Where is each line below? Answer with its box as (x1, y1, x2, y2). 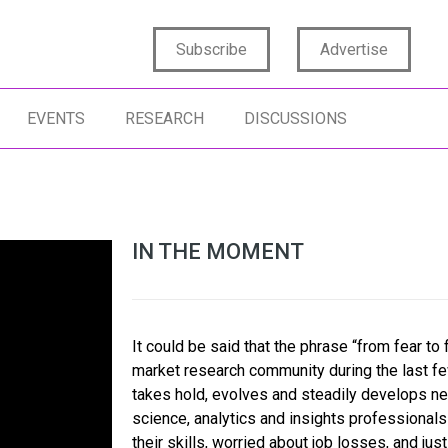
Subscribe (175, 39, 247, 59)
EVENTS (27, 109, 85, 129)
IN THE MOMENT (132, 239, 304, 265)
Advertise (319, 39, 388, 59)
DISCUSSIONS (244, 109, 347, 129)
